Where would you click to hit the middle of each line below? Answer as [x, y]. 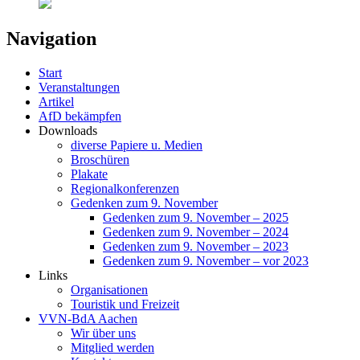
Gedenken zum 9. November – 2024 [196, 231]
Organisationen [109, 289]
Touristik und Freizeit [125, 304]
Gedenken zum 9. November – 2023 [196, 246]
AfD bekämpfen [80, 116]
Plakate [89, 174]
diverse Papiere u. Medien [137, 145]
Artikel [56, 101]
